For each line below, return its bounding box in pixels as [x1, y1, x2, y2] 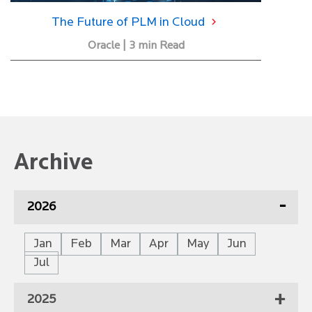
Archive [14, 151, 93, 175]
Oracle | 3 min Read [87, 40, 185, 52]
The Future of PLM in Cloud [52, 15, 208, 29]
